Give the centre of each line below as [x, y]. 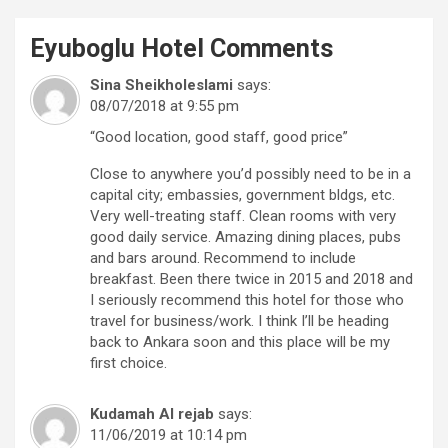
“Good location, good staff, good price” [219, 136]
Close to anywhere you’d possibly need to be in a [250, 173]
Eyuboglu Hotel [117, 48]
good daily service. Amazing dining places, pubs [245, 236]
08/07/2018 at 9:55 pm [164, 105]
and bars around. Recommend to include [223, 257]
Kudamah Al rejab [152, 413]
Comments [268, 48]
